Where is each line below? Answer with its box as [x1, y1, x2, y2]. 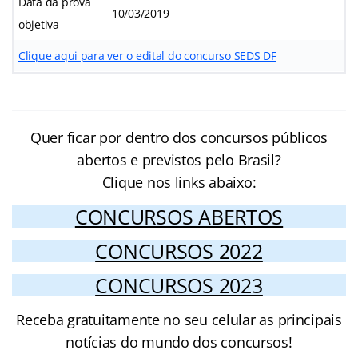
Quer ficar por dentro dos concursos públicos [30, 128, 328, 148]
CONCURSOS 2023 [95, 272, 263, 300]
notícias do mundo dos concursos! [66, 332, 292, 352]
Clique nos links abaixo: [101, 173, 257, 193]
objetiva [18, 17, 59, 33]
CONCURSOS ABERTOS [74, 203, 284, 231]
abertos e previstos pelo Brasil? [77, 150, 281, 170]
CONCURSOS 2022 [95, 237, 263, 265]
